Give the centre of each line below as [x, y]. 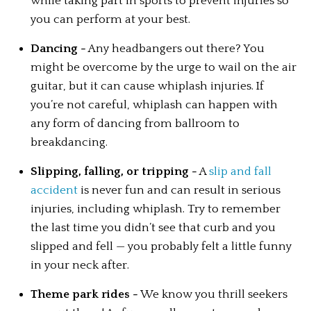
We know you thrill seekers [213, 295]
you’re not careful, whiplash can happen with [154, 105]
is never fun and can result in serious [179, 191]
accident [54, 191]
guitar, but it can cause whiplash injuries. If [148, 86]
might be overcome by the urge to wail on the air [164, 68]
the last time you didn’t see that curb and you [153, 228]
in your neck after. [80, 266]
